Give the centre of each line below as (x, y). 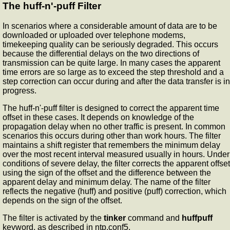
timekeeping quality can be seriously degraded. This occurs (110, 44)
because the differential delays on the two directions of (101, 53)
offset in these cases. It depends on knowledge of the (98, 117)
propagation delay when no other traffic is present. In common (114, 126)
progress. (20, 90)
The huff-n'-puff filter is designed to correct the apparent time (111, 108)
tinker (115, 218)
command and (154, 218)
